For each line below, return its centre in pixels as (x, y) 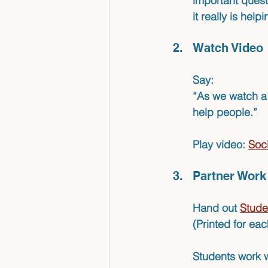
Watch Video (228, 48)
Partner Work (229, 176)
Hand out (216, 208)
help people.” (225, 112)
